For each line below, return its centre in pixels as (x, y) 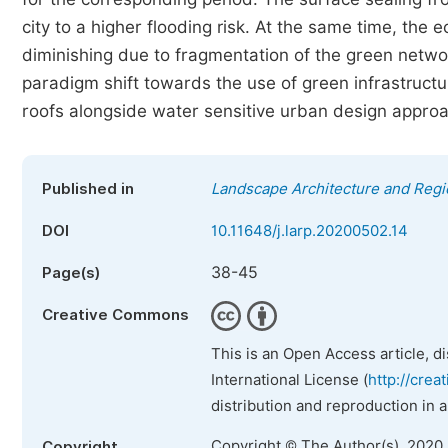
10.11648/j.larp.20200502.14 (309, 231)
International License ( (289, 380)
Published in (88, 189)
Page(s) (71, 273)
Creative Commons (115, 315)
